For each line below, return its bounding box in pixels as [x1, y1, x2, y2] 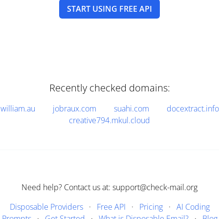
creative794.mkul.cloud [69, 115, 150, 126]
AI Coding [176, 201, 210, 212]
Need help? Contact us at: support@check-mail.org [22, 182, 197, 193]
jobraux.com [52, 103, 96, 114]
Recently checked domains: [49, 81, 170, 94]
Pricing [139, 201, 163, 212]
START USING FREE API [67, 3, 152, 14]
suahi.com [113, 103, 149, 114]
